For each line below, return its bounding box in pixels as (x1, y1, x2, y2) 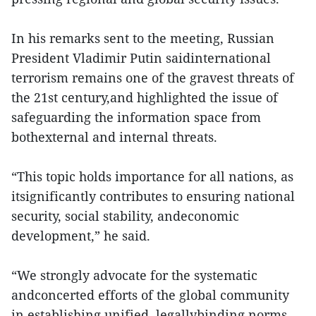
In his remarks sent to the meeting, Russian (11, 29, 274, 47)
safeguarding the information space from (11, 108, 261, 126)
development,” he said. (11, 226, 150, 244)
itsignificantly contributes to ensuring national (11, 187, 295, 205)
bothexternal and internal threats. (11, 128, 217, 145)
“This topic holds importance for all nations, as (11, 167, 293, 185)
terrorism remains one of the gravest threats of (11, 68, 294, 86)
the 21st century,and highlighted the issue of (11, 88, 278, 106)
